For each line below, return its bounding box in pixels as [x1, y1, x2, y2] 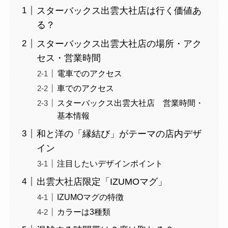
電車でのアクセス [56, 68, 122, 78]
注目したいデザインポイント [56, 158, 163, 168]
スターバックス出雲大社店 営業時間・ [56, 98, 204, 107]
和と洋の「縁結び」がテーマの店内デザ [36, 128, 202, 139]
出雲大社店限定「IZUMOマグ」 [36, 176, 167, 187]
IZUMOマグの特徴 [56, 192, 124, 202]
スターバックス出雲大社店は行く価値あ [36, 5, 202, 16]
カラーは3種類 [56, 207, 110, 216]
